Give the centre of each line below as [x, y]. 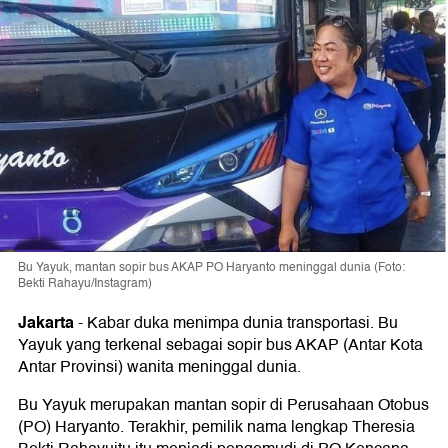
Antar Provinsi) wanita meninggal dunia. [159, 367]
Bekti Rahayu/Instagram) [85, 283]
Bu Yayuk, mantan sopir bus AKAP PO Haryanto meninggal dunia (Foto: [211, 267]
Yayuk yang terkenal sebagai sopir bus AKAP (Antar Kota [220, 345]
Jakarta [46, 322]
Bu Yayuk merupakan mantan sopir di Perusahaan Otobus [223, 405]
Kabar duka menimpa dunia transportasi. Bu [242, 323]
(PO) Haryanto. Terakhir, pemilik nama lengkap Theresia [216, 427]
